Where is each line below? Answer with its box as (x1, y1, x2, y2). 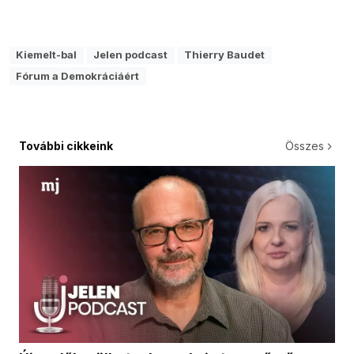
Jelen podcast (93, 48, 168, 62)
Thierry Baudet (184, 48, 265, 62)
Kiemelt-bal (16, 48, 77, 62)
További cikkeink (19, 138, 113, 153)
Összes (285, 138, 324, 153)
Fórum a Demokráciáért (16, 70, 140, 83)
